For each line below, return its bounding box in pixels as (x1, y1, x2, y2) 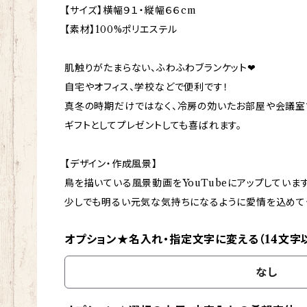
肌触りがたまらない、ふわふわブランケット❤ (64, 61, 256, 74)
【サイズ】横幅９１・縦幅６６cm (64, 3, 197, 16)
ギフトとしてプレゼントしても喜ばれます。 (64, 119, 242, 132)
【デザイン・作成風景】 (64, 157, 158, 170)
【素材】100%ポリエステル (64, 23, 178, 36)
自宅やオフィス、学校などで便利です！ (64, 80, 229, 93)
